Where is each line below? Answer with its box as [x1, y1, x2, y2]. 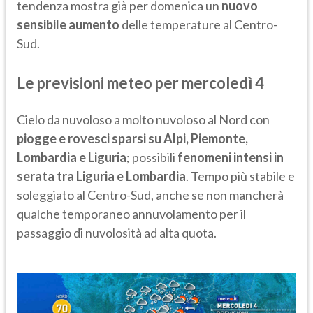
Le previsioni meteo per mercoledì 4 [17, 73, 264, 92]
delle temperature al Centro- [119, 16, 277, 32]
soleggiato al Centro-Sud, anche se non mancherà [17, 187, 284, 203]
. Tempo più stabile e [186, 168, 295, 184]
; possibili [126, 149, 177, 165]
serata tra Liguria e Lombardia [17, 168, 186, 184]
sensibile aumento [17, 16, 119, 32]
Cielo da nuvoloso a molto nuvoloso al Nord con [17, 111, 270, 127]
